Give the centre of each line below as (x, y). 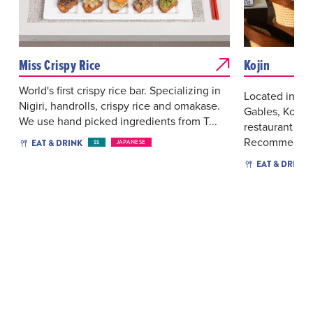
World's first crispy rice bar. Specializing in (119, 90)
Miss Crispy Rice (59, 65)
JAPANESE (131, 142)
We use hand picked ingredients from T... (118, 121)
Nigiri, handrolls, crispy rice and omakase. (119, 105)
